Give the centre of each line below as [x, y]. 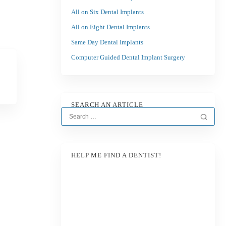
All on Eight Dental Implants [110, 27]
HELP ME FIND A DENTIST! [116, 155]
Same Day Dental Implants [107, 42]
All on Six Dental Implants [107, 12]
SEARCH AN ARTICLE [107, 105]
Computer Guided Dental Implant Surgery [129, 57]
